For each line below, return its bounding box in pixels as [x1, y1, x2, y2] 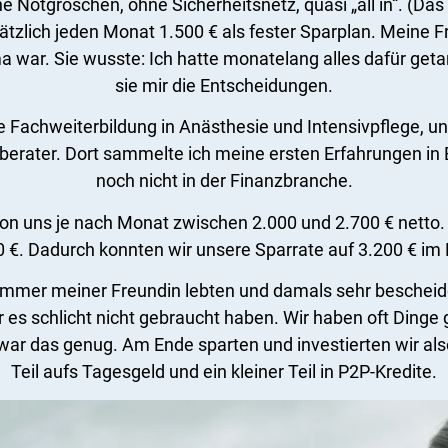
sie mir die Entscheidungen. [115, 75, 333, 97]
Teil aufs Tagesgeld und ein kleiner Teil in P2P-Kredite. [11, 361, 437, 383]
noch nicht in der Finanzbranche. [95, 170, 353, 192]
